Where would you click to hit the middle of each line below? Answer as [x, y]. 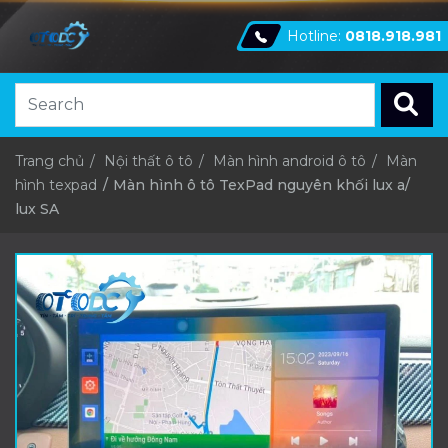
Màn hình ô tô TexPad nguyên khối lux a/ [261, 184]
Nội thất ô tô [148, 160]
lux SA [37, 208]
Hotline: [316, 35]
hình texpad [56, 184]
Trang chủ [49, 160]
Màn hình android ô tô [291, 160]
